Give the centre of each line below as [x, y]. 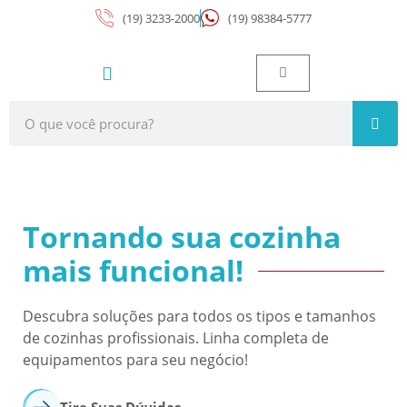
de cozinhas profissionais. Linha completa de [176, 338]
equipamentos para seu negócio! [135, 360]
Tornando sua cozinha [182, 237]
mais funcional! [133, 270]
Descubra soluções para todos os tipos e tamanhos [199, 316]
